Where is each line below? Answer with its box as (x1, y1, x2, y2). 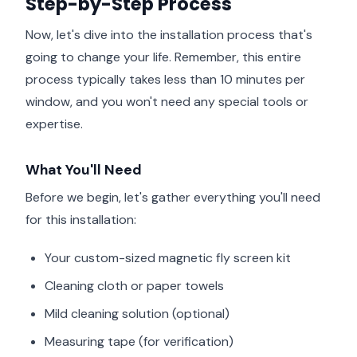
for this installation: (25, 210, 136, 228)
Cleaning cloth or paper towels (45, 277, 224, 295)
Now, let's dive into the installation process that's (25, 25, 312, 43)
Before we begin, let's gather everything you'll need (25, 188, 320, 206)
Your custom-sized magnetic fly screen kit (45, 249, 291, 267)
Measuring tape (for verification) (45, 333, 233, 351)
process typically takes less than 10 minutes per (25, 70, 305, 88)
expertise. (25, 115, 83, 132)
